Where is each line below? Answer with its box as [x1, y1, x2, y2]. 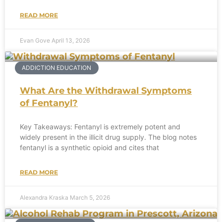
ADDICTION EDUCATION [22, 64, 92, 72]
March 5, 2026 [70, 193, 110, 201]
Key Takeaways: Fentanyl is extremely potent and [20, 122, 180, 131]
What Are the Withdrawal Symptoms [20, 85, 192, 96]
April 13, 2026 [52, 36, 90, 44]
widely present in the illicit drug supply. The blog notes [20, 132, 197, 141]
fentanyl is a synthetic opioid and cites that [20, 143, 159, 152]
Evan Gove [20, 36, 52, 44]
